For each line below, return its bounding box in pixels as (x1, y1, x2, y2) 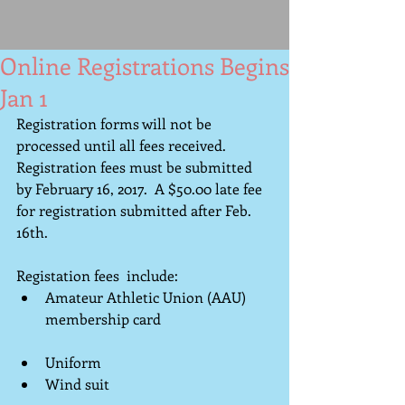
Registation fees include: (16, 266, 182, 285)
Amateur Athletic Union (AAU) (45, 287, 250, 306)
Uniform (45, 353, 268, 372)
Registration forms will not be (16, 114, 215, 133)
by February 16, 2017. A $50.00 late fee (16, 179, 266, 198)
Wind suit (45, 374, 272, 393)
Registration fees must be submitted (16, 157, 256, 176)
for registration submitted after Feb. (16, 201, 255, 220)
